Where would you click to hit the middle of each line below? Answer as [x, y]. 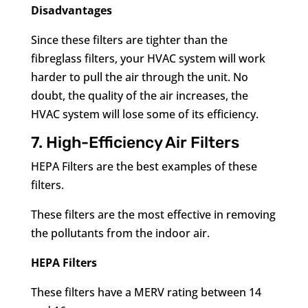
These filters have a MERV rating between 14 [146, 292]
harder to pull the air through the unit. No [139, 77]
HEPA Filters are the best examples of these [144, 166]
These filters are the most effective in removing [153, 214]
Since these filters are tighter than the [129, 40]
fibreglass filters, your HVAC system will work [148, 58]
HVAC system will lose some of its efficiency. [144, 114]
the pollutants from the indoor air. [120, 233]
